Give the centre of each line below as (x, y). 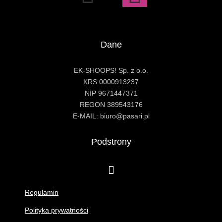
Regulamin (42, 193)
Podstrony (111, 142)
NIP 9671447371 (111, 93)
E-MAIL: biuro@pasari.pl (111, 116)
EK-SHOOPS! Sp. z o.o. (111, 71)
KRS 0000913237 (111, 82)
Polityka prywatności (56, 210)
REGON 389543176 (111, 105)
